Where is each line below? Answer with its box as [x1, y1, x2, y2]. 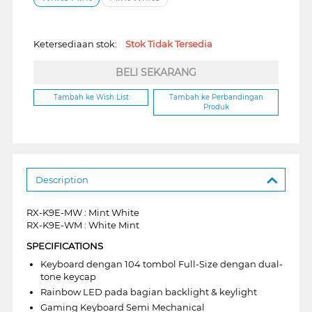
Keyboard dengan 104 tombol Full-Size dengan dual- [40, 258, 283, 270]
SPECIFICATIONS [26, 240, 103, 251]
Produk [203, 102, 229, 111]
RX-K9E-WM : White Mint [26, 219, 139, 231]
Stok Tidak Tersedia [125, 38, 212, 49]
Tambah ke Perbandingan [169, 92, 263, 102]
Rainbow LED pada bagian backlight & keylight [40, 286, 257, 297]
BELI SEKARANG [115, 65, 196, 79]
